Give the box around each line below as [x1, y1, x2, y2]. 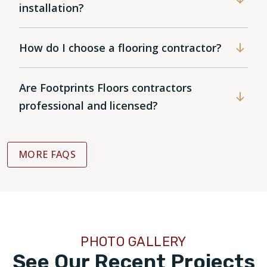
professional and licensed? [19, 98, 158, 113]
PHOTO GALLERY [80, 233, 187, 250]
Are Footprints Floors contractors [19, 80, 192, 95]
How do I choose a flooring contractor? [19, 40, 222, 55]
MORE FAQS [18, 147, 76, 161]
